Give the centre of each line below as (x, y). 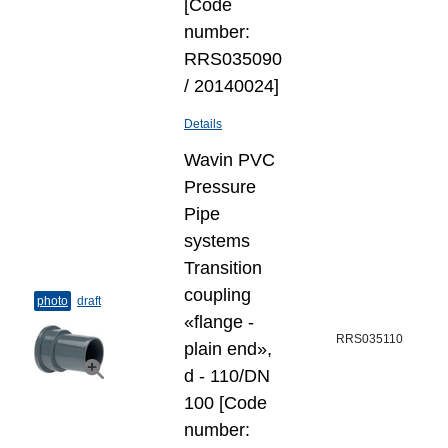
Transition (223, 268)
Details (203, 124)
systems (217, 241)
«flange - (219, 322)
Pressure (220, 187)
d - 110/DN (227, 376)
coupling (217, 295)
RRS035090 (233, 59)
